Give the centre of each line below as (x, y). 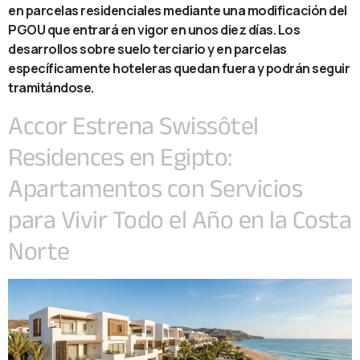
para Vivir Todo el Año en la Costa (180, 219)
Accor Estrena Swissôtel (133, 125)
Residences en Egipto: (120, 156)
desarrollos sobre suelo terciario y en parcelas (147, 49)
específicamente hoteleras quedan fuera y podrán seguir (179, 69)
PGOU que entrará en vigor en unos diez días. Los (154, 30)
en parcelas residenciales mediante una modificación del (178, 11)
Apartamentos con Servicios (155, 187)
